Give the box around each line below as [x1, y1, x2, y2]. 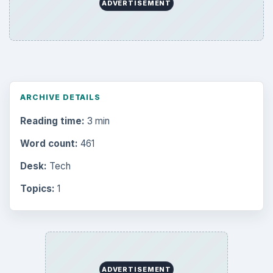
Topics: [19, 183, 55, 195]
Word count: [19, 137, 78, 149]
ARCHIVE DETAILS [19, 93, 101, 102]
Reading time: [19, 115, 85, 127]
